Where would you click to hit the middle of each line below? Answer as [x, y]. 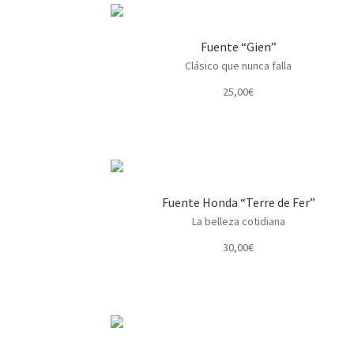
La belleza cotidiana [238, 221]
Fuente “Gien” [238, 46]
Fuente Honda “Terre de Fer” [238, 202]
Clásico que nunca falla [239, 65]
